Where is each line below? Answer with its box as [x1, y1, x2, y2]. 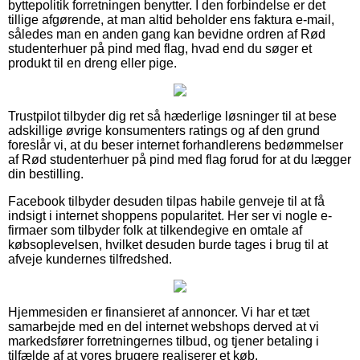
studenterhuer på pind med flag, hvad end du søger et [8, 41, 312, 55]
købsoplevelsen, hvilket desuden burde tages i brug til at [8, 237, 328, 252]
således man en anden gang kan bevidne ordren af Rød [8, 27, 325, 41]
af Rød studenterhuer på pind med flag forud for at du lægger [8, 152, 351, 166]
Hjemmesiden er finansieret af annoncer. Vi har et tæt [8, 305, 309, 319]
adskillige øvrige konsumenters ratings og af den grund [8, 123, 320, 137]
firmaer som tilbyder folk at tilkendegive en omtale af [8, 223, 302, 237]
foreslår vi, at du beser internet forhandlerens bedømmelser [8, 137, 343, 152]
